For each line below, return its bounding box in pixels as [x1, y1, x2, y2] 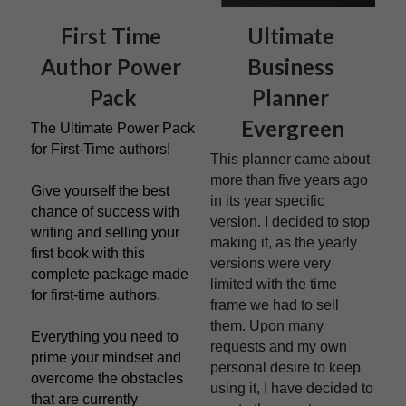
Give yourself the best [31, 182, 169, 198]
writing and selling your [31, 224, 179, 240]
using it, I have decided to [210, 380, 373, 396]
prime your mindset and [31, 349, 181, 365]
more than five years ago [210, 171, 368, 188]
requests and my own [210, 338, 347, 354]
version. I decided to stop [210, 213, 370, 229]
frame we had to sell [210, 296, 339, 313]
